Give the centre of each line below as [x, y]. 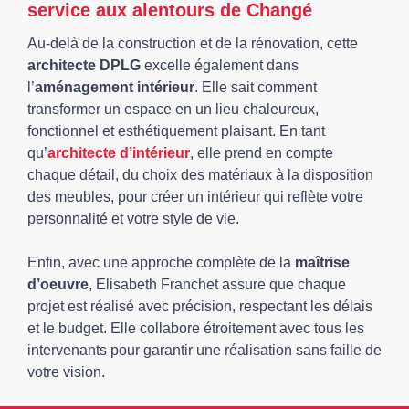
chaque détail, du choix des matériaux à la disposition [200, 175]
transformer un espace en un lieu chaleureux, [173, 109]
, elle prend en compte [262, 153]
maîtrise [322, 262]
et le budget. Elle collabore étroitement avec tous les [196, 328]
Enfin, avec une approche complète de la [161, 262]
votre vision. [66, 372]
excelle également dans [220, 65]
